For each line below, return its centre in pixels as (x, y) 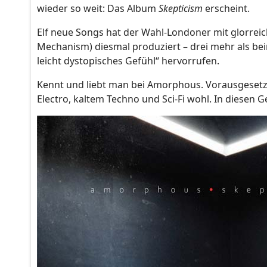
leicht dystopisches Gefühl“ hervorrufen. (128, 60)
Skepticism (181, 8)
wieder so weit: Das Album (98, 8)
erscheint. (226, 8)
